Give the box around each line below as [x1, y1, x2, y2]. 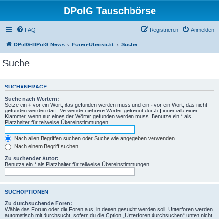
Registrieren [150, 27, 178, 33]
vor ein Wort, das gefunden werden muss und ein [31, 101, 151, 108]
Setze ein [5, 101, 28, 108]
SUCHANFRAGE [5, 84, 47, 90]
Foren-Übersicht [72, 42, 114, 47]
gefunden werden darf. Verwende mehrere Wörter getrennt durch [5, 107, 160, 113]
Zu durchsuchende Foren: [5, 200, 72, 207]
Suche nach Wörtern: [5, 95, 59, 102]
